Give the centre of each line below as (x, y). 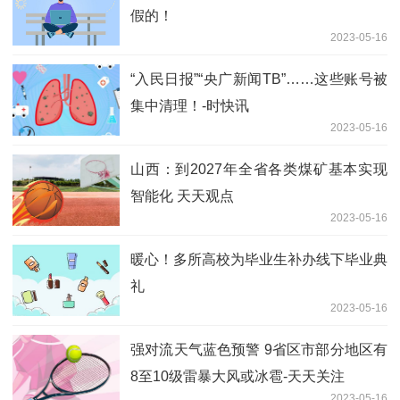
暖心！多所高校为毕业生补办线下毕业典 (259, 259)
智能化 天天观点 (182, 196)
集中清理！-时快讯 (190, 105)
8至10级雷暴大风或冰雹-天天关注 (237, 376)
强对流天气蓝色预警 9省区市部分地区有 (259, 349)
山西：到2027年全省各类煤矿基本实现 (259, 169)
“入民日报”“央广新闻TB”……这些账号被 (259, 79)
